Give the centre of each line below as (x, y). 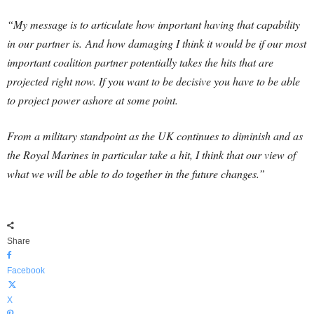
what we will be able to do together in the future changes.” (136, 174)
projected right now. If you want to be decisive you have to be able (153, 81)
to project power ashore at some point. (93, 100)
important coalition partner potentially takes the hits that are (140, 62)
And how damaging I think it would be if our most (196, 43)
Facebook (26, 271)
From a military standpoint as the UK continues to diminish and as (155, 136)
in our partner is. (46, 43)
